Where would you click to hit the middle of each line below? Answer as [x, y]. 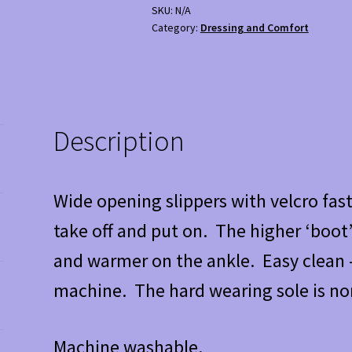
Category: [176, 27]
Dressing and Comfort [254, 27]
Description [119, 141]
